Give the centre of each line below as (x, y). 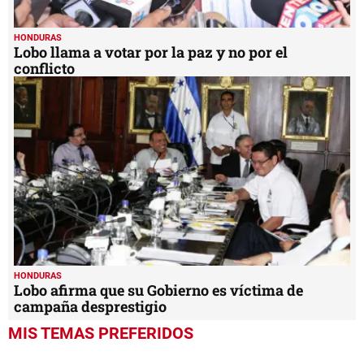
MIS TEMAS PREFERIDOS (101, 333)
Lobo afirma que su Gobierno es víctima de (158, 290)
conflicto (44, 69)
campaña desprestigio (90, 306)
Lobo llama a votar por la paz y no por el (151, 52)
